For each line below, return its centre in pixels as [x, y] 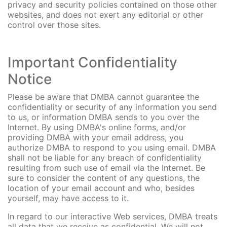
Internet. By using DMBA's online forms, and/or [97, 127]
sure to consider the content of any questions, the [104, 178]
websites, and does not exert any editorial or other [105, 15]
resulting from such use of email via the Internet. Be [106, 168]
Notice [30, 79]
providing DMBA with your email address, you [96, 137]
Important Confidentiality [92, 62]
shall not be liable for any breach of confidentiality [105, 158]
